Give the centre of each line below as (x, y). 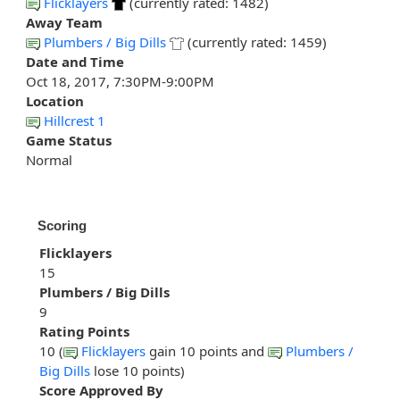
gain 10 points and (207, 351)
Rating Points (84, 332)
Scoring (62, 226)
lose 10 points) (137, 371)
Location (55, 101)
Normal (49, 160)
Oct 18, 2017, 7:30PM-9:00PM (120, 82)
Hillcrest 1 (75, 121)
